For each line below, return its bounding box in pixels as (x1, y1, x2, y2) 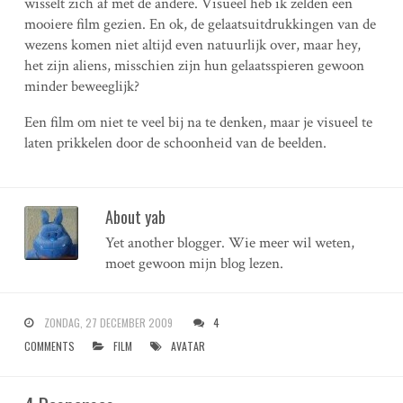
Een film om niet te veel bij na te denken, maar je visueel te (23, 112, 372, 132)
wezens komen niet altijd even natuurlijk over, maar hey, (23, 35, 361, 55)
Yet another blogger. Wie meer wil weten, (104, 233, 354, 253)
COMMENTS (23, 338, 75, 354)
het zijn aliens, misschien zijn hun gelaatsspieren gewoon (23, 56, 364, 76)
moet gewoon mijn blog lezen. (104, 254, 283, 273)
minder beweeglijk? (23, 76, 139, 96)
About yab (104, 205, 166, 228)
